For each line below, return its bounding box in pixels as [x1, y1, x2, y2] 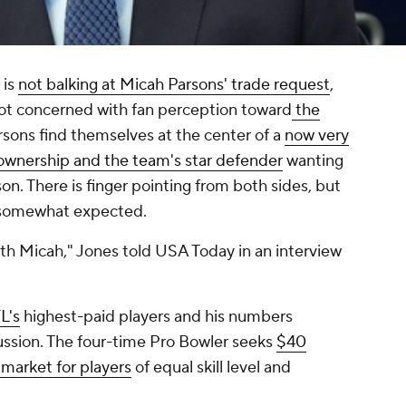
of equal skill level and [131, 357, 291, 379]
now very [285, 125, 349, 147]
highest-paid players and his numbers [20, 306, 293, 328]
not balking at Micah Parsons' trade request [18, 74, 330, 96]
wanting [283, 150, 343, 172]
